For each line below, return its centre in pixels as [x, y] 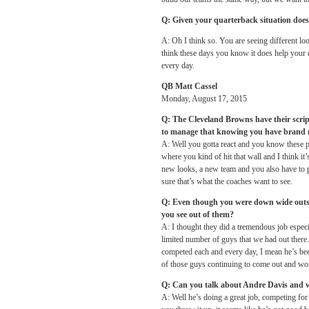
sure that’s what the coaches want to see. [227, 181]
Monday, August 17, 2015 [204, 99]
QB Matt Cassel [189, 86]
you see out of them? [198, 215]
